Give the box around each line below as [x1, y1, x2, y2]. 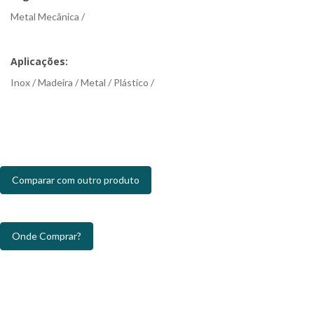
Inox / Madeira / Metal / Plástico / [11, 76, 154, 88]
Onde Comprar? [12, 230, 81, 242]
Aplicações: [11, 55, 68, 68]
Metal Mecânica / [11, 11, 85, 22]
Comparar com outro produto [12, 174, 139, 186]
